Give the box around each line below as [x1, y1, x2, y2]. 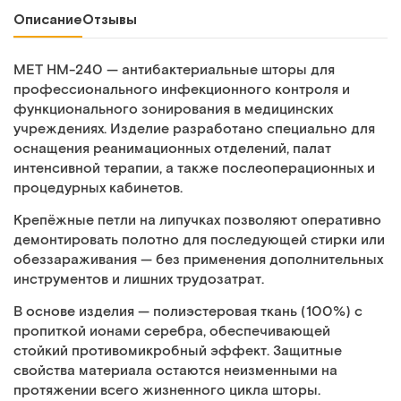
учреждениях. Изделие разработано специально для [13, 120, 375, 139]
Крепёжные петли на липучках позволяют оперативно [13, 211, 381, 230]
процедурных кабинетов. [13, 179, 183, 198]
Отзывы [82, 11, 137, 27]
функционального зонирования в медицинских [13, 100, 333, 119]
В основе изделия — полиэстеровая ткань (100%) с [13, 303, 363, 321]
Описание [13, 11, 82, 27]
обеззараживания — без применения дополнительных [13, 251, 383, 269]
